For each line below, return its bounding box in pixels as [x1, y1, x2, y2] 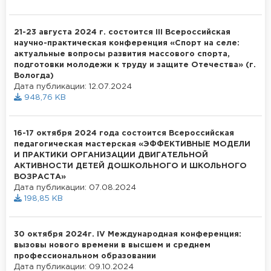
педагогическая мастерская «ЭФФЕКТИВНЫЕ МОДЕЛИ [14, 140, 250, 148]
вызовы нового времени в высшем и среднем [14, 241, 211, 249]
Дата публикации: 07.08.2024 [14, 184, 136, 191]
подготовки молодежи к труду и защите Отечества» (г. [14, 61, 256, 68]
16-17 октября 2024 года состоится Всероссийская [14, 129, 234, 137]
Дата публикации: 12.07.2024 [14, 83, 132, 90]
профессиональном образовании [14, 252, 156, 260]
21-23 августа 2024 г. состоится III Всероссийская [14, 28, 230, 36]
